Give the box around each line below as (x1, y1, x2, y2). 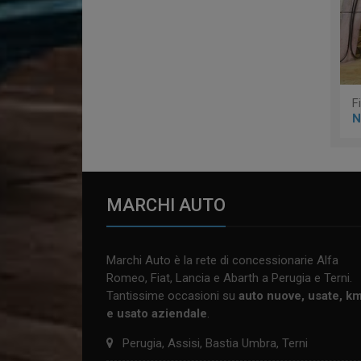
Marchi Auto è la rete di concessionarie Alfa (106, 253, 338, 268)
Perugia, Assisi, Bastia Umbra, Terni (122, 336, 308, 351)
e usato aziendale (106, 306, 207, 322)
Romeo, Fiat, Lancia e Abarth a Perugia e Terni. (106, 271, 352, 286)
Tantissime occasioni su (106, 288, 239, 304)
